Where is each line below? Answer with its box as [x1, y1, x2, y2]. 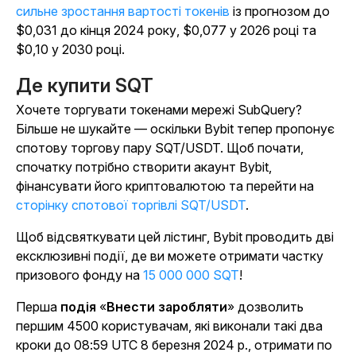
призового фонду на [16, 267, 143, 284]
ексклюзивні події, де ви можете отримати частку [16, 248, 323, 265]
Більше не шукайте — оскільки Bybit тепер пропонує [16, 121, 335, 137]
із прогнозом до [230, 3, 330, 20]
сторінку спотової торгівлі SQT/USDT [16, 197, 246, 214]
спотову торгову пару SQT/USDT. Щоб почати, [16, 140, 304, 157]
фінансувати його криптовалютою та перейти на [16, 178, 314, 195]
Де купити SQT [16, 74, 153, 98]
